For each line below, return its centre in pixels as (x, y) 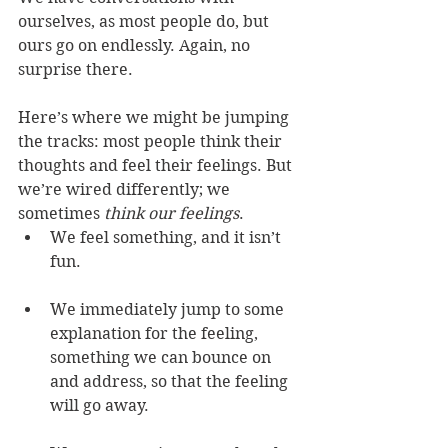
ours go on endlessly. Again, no (136, 46)
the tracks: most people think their (152, 142)
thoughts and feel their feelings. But (157, 166)
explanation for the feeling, (156, 334)
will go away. (99, 406)
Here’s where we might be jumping (155, 118)
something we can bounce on (162, 358)
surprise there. (75, 70)
